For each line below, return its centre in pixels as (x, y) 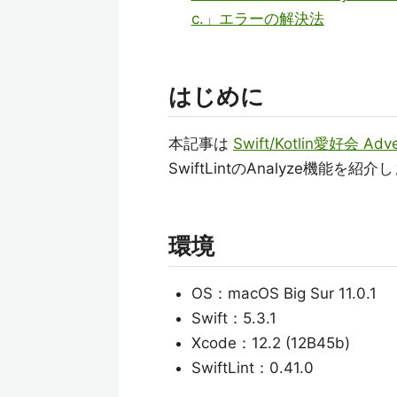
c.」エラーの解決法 (257, 19)
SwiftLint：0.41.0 (252, 368)
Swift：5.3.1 (234, 318)
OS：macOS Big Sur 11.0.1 (284, 293)
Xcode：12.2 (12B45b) (270, 343)
